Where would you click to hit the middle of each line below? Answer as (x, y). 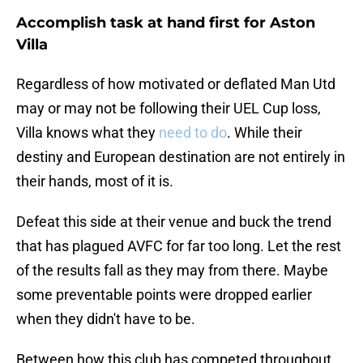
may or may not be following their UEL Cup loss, (169, 109)
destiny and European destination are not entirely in (181, 157)
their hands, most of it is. (95, 181)
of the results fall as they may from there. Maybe (172, 271)
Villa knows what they (88, 133)
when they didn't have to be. (106, 319)
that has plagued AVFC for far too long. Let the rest (179, 246)
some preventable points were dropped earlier (164, 295)
